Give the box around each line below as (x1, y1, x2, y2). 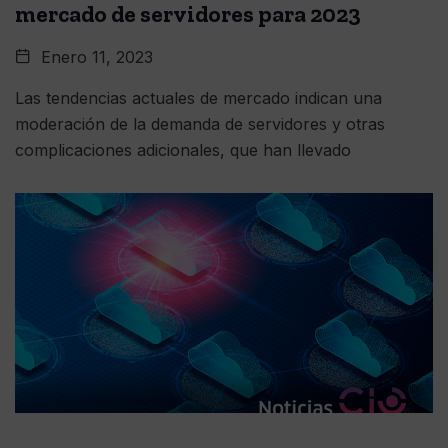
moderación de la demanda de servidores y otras (15, 114, 385, 134)
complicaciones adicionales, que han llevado (15, 140, 351, 160)
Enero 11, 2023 (36, 47, 153, 67)
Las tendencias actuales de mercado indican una (15, 88, 382, 108)
